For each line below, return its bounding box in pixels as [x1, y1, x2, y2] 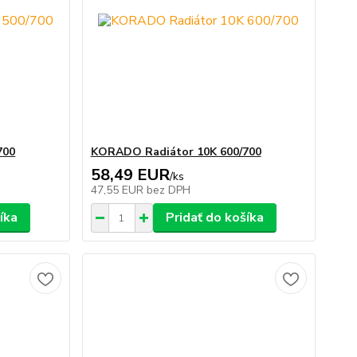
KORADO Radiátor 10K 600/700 [90, 144, 261, 159]
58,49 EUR [90, 164, 170, 186]
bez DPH [146, 182, 190, 198]
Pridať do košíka [165, 209, 264, 226]
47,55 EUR [90, 182, 147, 198]
